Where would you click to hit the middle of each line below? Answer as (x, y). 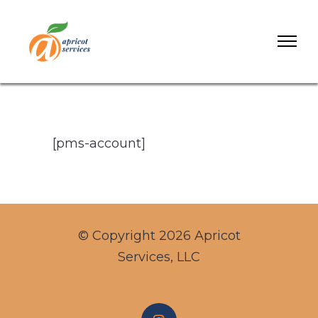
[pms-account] (99, 143)
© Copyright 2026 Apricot (159, 235)
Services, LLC (159, 257)
